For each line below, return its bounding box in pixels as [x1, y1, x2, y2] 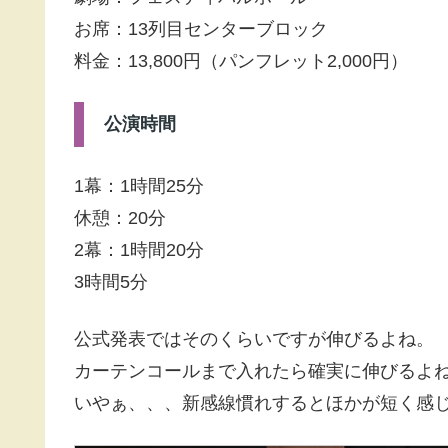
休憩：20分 [74, 208, 166, 229]
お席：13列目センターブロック [74, 19, 328, 40]
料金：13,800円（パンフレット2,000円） [74, 51, 408, 72]
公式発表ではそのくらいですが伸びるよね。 [74, 329, 434, 350]
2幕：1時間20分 [74, 240, 204, 261]
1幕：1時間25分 [74, 176, 204, 197]
